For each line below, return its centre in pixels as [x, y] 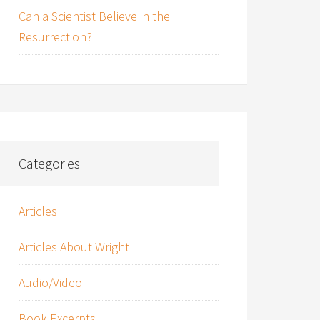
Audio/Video [50, 282]
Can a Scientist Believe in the [94, 16]
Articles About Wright [74, 247]
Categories [49, 163]
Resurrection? [55, 37]
